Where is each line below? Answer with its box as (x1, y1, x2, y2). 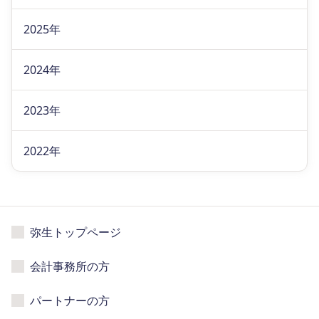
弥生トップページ (30, 224, 121, 240)
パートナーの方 (30, 293, 110, 308)
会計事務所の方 (30, 258, 110, 274)
